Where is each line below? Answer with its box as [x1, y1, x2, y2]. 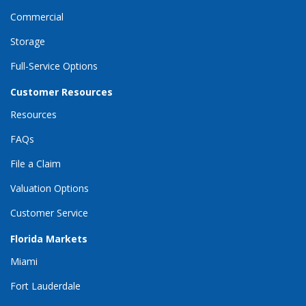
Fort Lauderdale [10, 279, 81, 292]
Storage [10, 34, 45, 48]
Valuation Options [10, 181, 89, 195]
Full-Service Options [10, 59, 98, 72]
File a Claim [10, 156, 61, 170]
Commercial [10, 10, 64, 23]
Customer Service [10, 206, 88, 219]
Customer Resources [10, 85, 113, 98]
